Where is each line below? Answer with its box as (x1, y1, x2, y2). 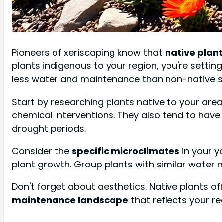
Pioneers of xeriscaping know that (12, 46, 165, 59)
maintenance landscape (12, 193, 128, 206)
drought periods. (12, 122, 86, 135)
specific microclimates (72, 144, 179, 157)
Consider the (12, 144, 72, 157)
